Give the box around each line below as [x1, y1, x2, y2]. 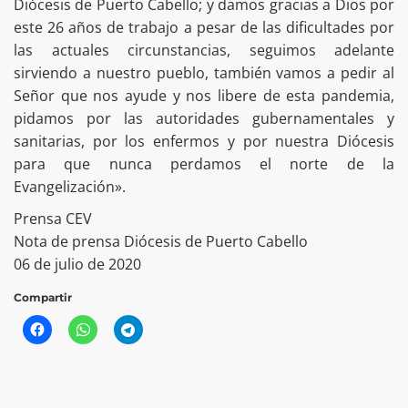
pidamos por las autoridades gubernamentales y [14, 107, 394, 128]
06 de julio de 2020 [14, 253, 141, 274]
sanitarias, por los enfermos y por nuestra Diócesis [14, 130, 394, 151]
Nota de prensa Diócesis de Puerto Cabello [14, 230, 308, 251]
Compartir [14, 290, 72, 304]
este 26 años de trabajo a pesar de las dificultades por [14, 16, 394, 37]
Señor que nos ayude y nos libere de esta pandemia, [14, 85, 394, 106]
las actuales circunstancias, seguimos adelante [14, 39, 394, 60]
